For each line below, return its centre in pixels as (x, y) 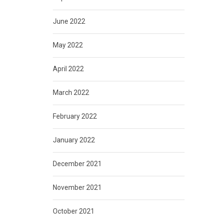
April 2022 (68, 69)
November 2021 (77, 188)
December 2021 (77, 164)
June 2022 (69, 22)
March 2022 (71, 93)
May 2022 (68, 45)
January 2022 (74, 140)
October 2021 (73, 211)
